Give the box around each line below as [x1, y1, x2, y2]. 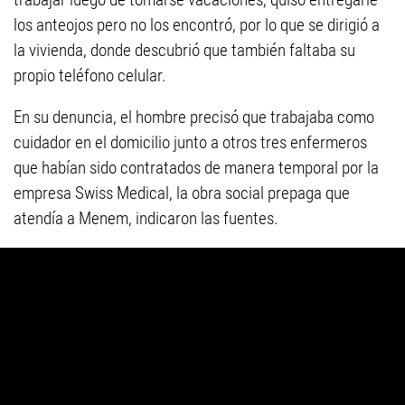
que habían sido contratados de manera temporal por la [14, 157, 379, 179]
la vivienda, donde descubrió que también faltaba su [14, 40, 355, 61]
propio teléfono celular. [14, 65, 166, 87]
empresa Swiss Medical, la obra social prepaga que [14, 183, 350, 204]
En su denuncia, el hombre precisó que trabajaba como [14, 107, 374, 128]
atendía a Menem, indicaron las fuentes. [14, 208, 278, 230]
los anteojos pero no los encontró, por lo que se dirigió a [14, 14, 380, 36]
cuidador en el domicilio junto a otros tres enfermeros [14, 132, 367, 154]
